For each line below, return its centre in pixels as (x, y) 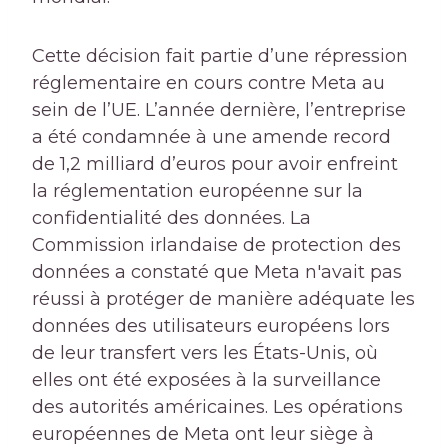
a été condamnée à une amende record (211, 137)
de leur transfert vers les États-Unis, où (205, 353)
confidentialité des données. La (171, 218)
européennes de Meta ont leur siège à (203, 434)
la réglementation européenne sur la (197, 191)
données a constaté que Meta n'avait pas (217, 272)
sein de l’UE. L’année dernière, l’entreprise (219, 110)
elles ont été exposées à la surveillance (206, 380)
